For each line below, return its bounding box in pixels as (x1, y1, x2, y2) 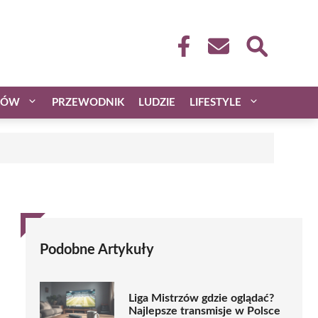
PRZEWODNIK (52, 97, 124, 108)
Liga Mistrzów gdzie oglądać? (128, 292, 274, 305)
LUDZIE (138, 97, 175, 108)
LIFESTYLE (190, 97, 241, 108)
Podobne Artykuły (40, 242, 154, 257)
